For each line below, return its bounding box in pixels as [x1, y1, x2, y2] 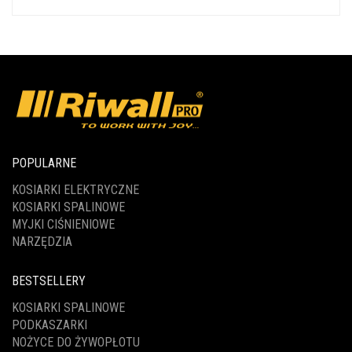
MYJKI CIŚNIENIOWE [12, 217, 115, 233]
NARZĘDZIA [12, 234, 72, 250]
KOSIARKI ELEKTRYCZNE [12, 182, 139, 198]
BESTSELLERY [12, 273, 86, 289]
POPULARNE [12, 156, 76, 171]
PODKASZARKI [12, 317, 87, 333]
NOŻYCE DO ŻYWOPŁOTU [12, 335, 140, 350]
